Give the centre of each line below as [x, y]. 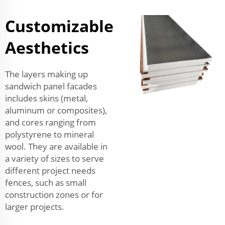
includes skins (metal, [46, 98]
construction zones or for [54, 194]
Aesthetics [47, 47]
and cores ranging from [50, 122]
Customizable [59, 26]
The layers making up [46, 74]
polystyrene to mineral [49, 134]
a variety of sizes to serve [54, 158]
